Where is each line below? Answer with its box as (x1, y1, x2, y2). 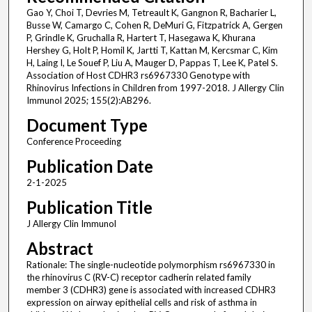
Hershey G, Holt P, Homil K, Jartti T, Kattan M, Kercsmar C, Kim (26, 45, 278, 56)
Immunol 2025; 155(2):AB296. (26, 95, 151, 107)
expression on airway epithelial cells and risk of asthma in (26, 297, 257, 309)
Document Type (26, 115, 148, 136)
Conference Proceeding (26, 136, 121, 148)
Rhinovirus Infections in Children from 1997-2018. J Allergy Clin (26, 82, 284, 94)
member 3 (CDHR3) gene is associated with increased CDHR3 (26, 284, 276, 296)
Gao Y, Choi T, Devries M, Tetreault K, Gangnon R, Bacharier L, (26, 7, 276, 19)
